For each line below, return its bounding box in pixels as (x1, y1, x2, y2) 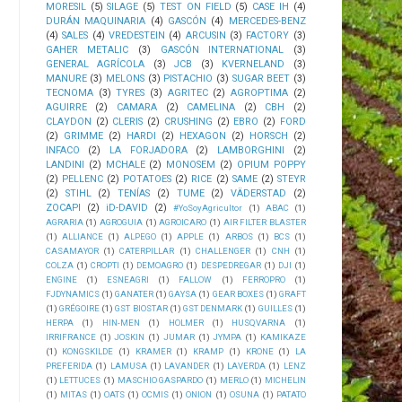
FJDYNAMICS (45, 288, 100, 299)
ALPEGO (124, 231, 157, 241)
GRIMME (63, 129, 103, 142)
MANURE (45, 72, 87, 84)
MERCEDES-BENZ (228, 14, 306, 27)
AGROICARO (159, 216, 207, 227)
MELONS (106, 72, 145, 84)
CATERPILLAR (119, 245, 175, 256)
